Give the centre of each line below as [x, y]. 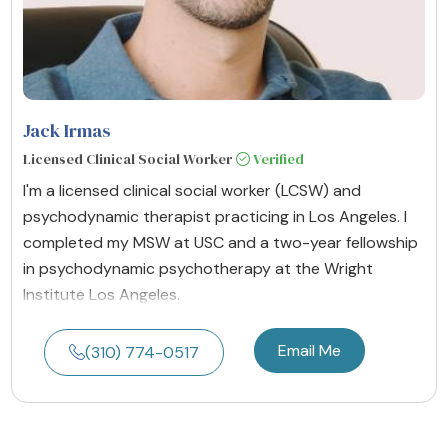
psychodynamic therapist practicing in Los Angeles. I [215, 216]
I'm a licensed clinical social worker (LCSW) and [192, 190]
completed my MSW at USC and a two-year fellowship [220, 242]
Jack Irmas [67, 130]
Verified [277, 158]
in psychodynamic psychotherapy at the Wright [198, 268]
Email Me [309, 350]
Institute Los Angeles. [101, 294]
